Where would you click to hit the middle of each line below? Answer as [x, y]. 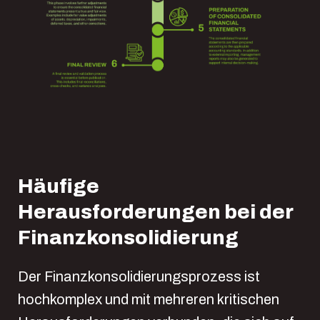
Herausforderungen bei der [155, 211]
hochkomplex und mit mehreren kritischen [149, 299]
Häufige [59, 186]
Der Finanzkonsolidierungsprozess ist [139, 276]
